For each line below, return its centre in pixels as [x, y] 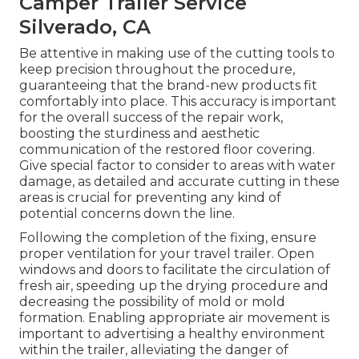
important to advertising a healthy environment [172, 334]
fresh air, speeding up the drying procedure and [174, 286]
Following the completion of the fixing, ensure [168, 238]
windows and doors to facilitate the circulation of [175, 270]
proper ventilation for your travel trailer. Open [167, 254]
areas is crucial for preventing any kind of [150, 198]
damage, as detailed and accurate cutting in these [179, 182]
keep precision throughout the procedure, [157, 70]
